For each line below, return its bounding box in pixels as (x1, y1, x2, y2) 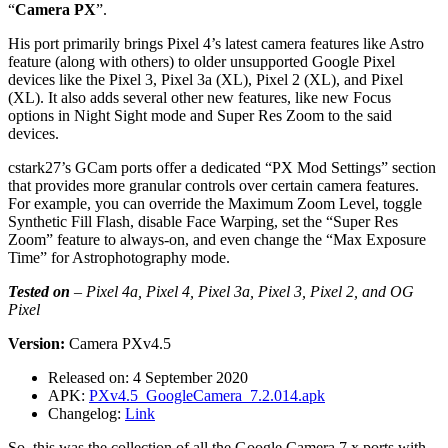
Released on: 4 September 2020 (48, 369, 248, 387)
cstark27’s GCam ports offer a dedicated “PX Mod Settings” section (8, 159, 436, 177)
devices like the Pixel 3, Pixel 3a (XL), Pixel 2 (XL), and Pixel (8, 71, 403, 89)
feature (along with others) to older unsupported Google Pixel (8, 53, 395, 71)
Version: (8, 335, 65, 353)
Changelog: (48, 405, 125, 423)
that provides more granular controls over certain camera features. (8, 177, 419, 195)
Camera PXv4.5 (65, 335, 171, 353)
